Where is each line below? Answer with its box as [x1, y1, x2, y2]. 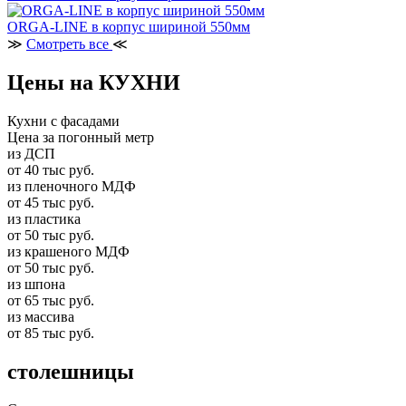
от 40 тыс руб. [7, 161, 94, 178]
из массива [7, 308, 74, 324]
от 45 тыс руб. [7, 194, 94, 210]
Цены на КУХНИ [7, 70, 180, 94]
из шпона [7, 275, 65, 292]
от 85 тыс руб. [7, 324, 94, 341]
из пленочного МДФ [7, 178, 136, 194]
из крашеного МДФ [7, 243, 130, 259]
